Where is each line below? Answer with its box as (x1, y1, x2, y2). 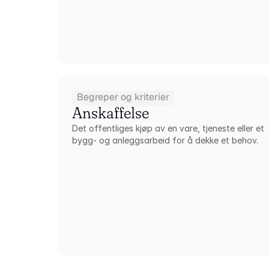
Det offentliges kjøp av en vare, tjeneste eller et (72, 123, 265, 133)
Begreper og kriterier (77, 91, 170, 103)
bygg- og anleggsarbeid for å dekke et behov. (72, 135, 259, 145)
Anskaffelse (72, 103, 150, 122)
